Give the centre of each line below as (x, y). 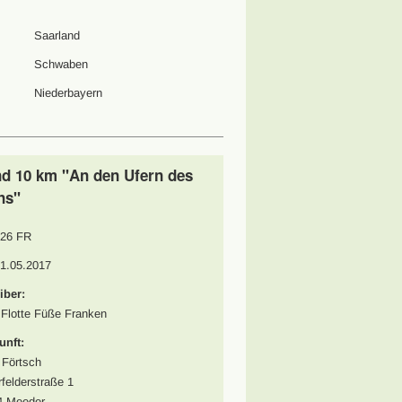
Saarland (57, 35)
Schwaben (61, 64)
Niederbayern (68, 93)
